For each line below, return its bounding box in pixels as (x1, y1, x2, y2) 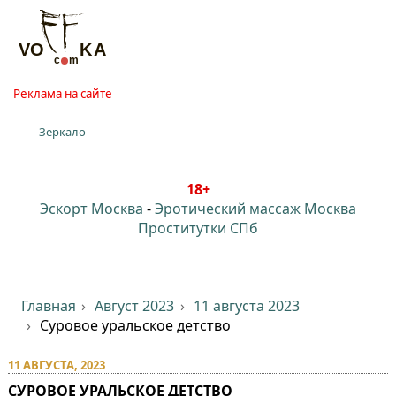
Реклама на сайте (12, 85, 112, 102)
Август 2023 (95, 295, 175, 316)
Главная (20, 295, 76, 316)
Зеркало (39, 123, 87, 140)
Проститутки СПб (138, 217, 258, 238)
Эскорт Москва (40, 198, 143, 218)
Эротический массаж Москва (155, 198, 356, 218)
